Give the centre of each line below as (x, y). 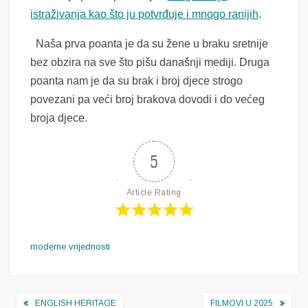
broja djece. (59, 118)
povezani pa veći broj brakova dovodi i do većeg (148, 100)
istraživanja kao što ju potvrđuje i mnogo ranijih (145, 14)
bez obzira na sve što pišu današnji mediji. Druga (150, 63)
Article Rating (154, 193)
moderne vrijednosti (70, 247)
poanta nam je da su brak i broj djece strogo (137, 81)
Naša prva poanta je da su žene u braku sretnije (150, 44)
